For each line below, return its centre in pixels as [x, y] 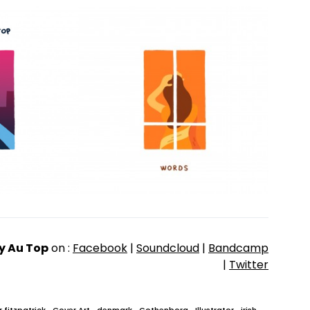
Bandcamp [238, 248]
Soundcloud [168, 248]
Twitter [249, 265]
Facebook [100, 248]
